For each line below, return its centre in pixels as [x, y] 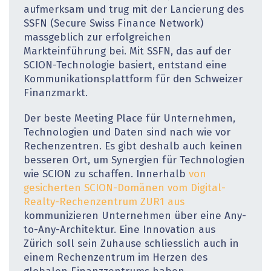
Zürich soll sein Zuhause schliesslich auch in [131, 244]
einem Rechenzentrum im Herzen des [116, 258]
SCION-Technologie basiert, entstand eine [125, 65]
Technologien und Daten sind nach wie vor [127, 133]
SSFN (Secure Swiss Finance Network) [113, 24]
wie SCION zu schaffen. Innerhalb [106, 175]
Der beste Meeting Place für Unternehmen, [129, 119]
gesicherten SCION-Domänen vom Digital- [125, 189]
